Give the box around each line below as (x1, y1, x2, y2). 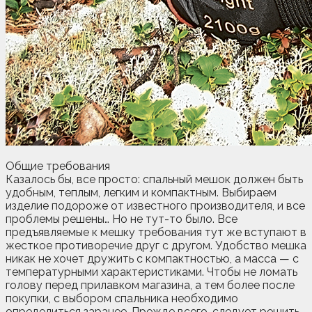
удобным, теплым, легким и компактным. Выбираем (6, 185, 276, 199)
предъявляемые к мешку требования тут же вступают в (6, 225, 306, 239)
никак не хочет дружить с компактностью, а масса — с (6, 251, 299, 265)
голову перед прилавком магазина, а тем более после (6, 278, 295, 292)
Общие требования (6, 159, 110, 173)
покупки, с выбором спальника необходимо (6, 291, 238, 305)
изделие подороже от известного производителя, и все (6, 198, 305, 212)
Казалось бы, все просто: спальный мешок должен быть (6, 172, 303, 186)
